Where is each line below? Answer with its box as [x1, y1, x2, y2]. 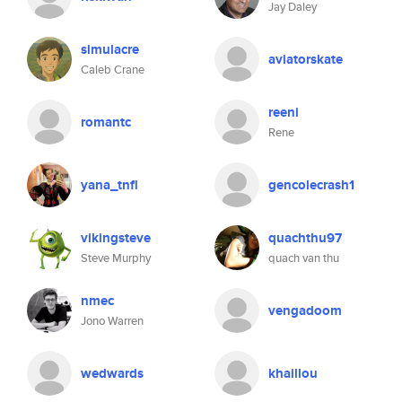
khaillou [268, 363, 318, 383]
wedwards [81, 363, 144, 383]
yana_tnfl [81, 175, 138, 195]
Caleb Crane [81, 61, 144, 78]
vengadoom [268, 301, 342, 320]
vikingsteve [81, 228, 151, 248]
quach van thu [268, 249, 339, 267]
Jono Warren [81, 312, 144, 329]
